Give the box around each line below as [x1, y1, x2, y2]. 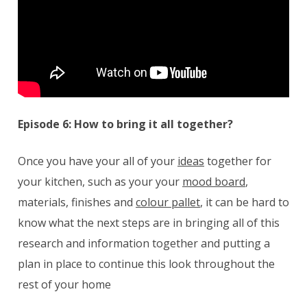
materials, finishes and [18, 194, 136, 210]
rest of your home [18, 276, 111, 292]
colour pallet [136, 194, 200, 210]
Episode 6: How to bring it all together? [18, 116, 233, 132]
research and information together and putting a [18, 235, 270, 251]
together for [204, 153, 271, 169]
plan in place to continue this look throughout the [18, 256, 275, 271]
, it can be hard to [200, 194, 289, 210]
